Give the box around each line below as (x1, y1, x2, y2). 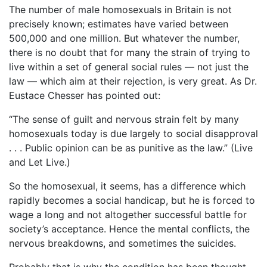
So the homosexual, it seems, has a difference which (9, 179, 246, 192)
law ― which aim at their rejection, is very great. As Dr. (9, 74, 257, 87)
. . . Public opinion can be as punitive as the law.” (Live (9, 141, 253, 154)
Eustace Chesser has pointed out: (9, 89, 160, 101)
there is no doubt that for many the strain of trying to (9, 46, 250, 58)
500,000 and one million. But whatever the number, (9, 32, 240, 44)
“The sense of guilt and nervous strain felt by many (9, 113, 239, 125)
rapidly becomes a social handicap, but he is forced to (9, 194, 255, 206)
